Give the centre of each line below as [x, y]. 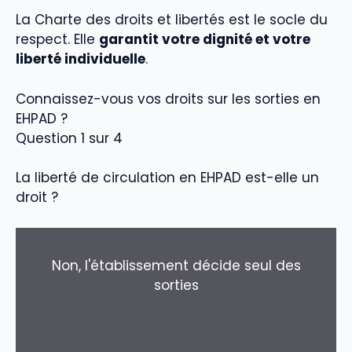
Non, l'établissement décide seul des [176, 265]
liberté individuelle [81, 59]
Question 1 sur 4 [69, 138]
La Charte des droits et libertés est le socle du [172, 20]
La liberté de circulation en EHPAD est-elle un [167, 178]
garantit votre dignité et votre [205, 40]
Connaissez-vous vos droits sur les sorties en [168, 99]
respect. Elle [57, 40]
